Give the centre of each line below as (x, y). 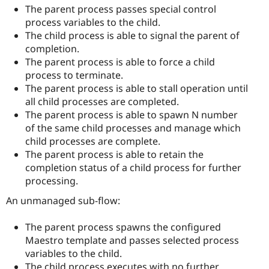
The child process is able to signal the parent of (132, 36)
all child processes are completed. (102, 102)
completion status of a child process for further (133, 168)
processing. (52, 181)
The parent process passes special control (121, 9)
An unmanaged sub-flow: (63, 201)
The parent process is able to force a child (120, 62)
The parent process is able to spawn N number (131, 115)
